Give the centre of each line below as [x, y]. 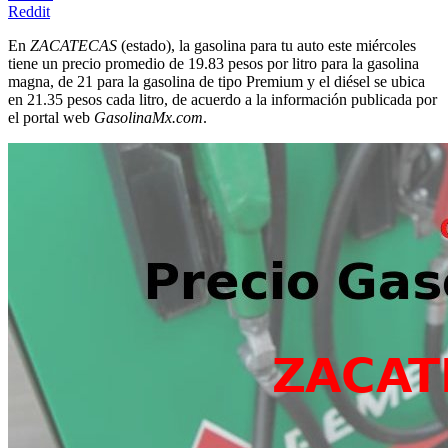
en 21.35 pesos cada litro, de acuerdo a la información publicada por [222, 99]
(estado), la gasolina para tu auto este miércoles [266, 45]
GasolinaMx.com [148, 117]
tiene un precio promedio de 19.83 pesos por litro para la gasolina [213, 63]
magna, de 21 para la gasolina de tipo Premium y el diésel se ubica [216, 81]
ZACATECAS [73, 45]
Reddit [29, 11]
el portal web [51, 117]
